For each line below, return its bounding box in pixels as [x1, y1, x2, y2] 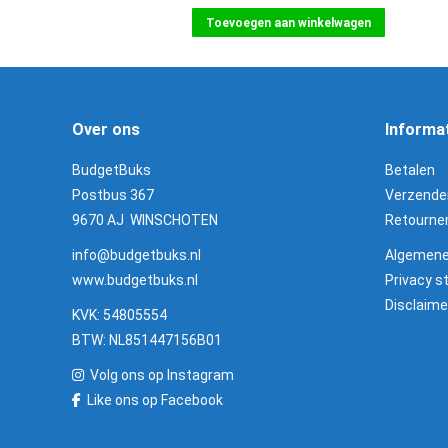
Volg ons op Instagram [90, 367, 234, 383]
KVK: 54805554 [72, 307, 167, 323]
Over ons [72, 120, 140, 139]
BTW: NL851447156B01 [72, 332, 222, 348]
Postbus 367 [72, 187, 154, 203]
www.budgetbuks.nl [72, 272, 198, 288]
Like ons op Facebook [87, 392, 223, 408]
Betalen [384, 162, 435, 178]
